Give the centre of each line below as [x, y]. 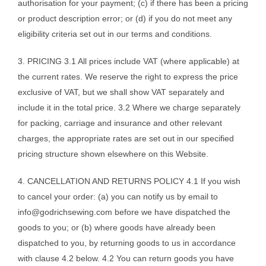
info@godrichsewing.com [65, 212]
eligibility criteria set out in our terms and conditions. [115, 34]
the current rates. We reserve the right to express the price [128, 77]
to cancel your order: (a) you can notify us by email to [118, 197]
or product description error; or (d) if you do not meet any [125, 19]
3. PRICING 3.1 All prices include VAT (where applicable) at [129, 61]
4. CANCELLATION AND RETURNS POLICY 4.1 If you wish [129, 181]
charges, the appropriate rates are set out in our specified [126, 139]
